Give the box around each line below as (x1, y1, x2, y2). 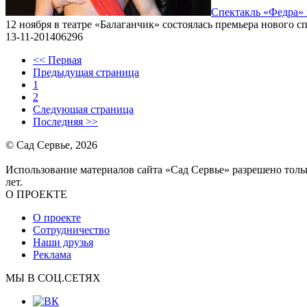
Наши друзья (33, 236, 93, 248)
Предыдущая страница (33, 66, 139, 78)
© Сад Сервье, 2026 (5, 139, 97, 151)
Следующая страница (33, 103, 134, 115)
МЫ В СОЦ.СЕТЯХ (5, 272, 101, 284)
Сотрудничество (33, 224, 110, 236)
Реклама (33, 249, 71, 260)
